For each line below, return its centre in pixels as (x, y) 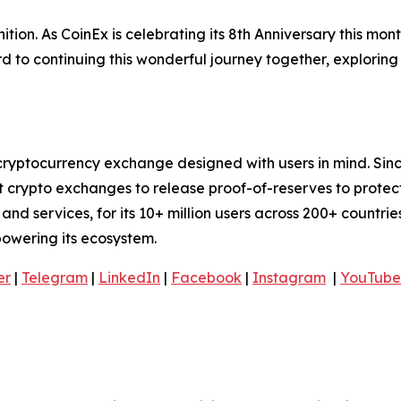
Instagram (289, 277)
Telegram (55, 277)
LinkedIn (129, 277)
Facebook (206, 277)
